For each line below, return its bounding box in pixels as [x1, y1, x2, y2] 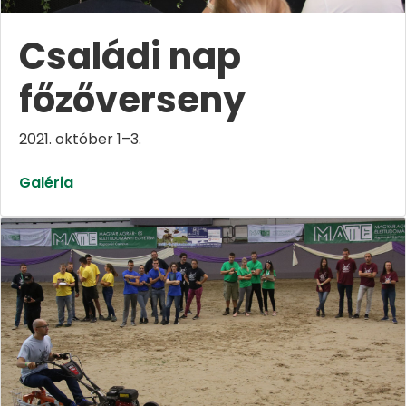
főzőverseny [19, 73, 246, 125]
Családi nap [19, 30, 241, 82]
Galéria [19, 171, 73, 193]
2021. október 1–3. [19, 128, 141, 150]
